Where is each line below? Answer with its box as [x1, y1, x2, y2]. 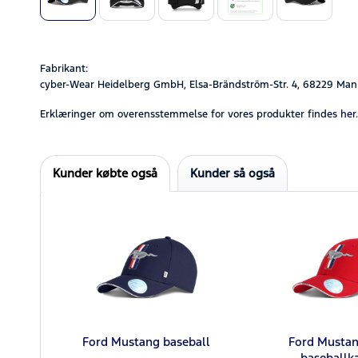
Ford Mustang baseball [82, 333, 211, 349]
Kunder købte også [53, 165, 157, 181]
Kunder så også [190, 165, 275, 181]
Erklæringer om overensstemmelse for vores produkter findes [40, 107, 337, 121]
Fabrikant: [40, 62, 88, 75]
